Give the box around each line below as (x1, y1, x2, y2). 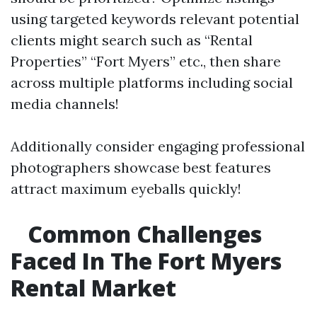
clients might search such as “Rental (11, 31, 253, 49)
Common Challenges (22, 219, 262, 249)
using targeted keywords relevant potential (11, 10, 299, 28)
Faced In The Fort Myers (11, 246, 282, 276)
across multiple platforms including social (11, 74, 293, 91)
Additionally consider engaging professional (11, 137, 305, 155)
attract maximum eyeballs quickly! (11, 180, 241, 197)
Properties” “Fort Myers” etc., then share (11, 52, 281, 70)
